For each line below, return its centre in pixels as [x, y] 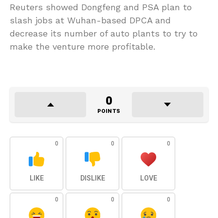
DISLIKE [92, 179]
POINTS [109, 111]
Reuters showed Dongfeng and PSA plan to [101, 7]
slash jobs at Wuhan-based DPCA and [90, 20]
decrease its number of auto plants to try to [104, 34]
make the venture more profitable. [82, 47]
